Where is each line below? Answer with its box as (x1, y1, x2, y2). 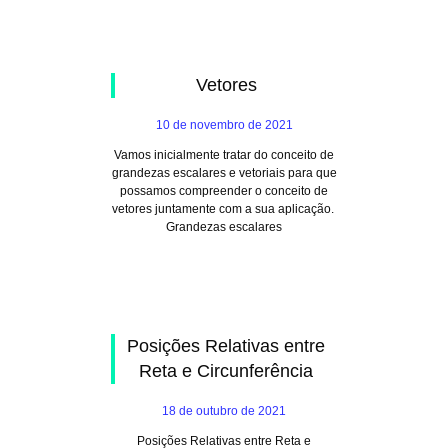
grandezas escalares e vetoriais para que (111, 166, 337, 180)
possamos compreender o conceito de (120, 184, 328, 198)
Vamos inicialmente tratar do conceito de (114, 148, 334, 162)
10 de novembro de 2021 (155, 118, 293, 132)
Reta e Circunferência (139, 361, 313, 381)
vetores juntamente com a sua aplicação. (111, 202, 337, 216)
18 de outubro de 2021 (162, 404, 286, 418)
